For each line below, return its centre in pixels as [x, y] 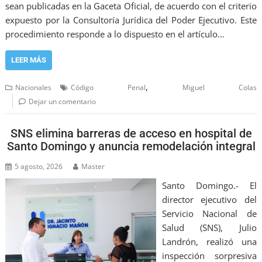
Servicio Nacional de [209, 214]
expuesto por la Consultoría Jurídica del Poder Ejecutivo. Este [131, 20]
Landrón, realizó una [209, 242]
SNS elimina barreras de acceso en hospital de [131, 134]
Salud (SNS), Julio [209, 228]
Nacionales [34, 87]
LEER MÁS [29, 60]
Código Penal [108, 87]
